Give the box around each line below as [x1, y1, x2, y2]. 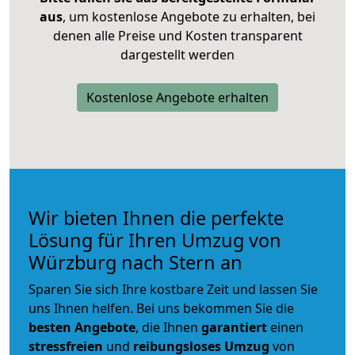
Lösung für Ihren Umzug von [29, 227, 281, 253]
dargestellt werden [120, 45, 235, 63]
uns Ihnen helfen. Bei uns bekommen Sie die [29, 299, 294, 317]
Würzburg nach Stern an [29, 249, 242, 275]
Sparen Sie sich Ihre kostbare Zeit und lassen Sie [29, 280, 318, 298]
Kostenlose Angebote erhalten [86, 88, 269, 106]
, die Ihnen [136, 318, 201, 336]
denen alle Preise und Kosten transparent [52, 26, 303, 44]
